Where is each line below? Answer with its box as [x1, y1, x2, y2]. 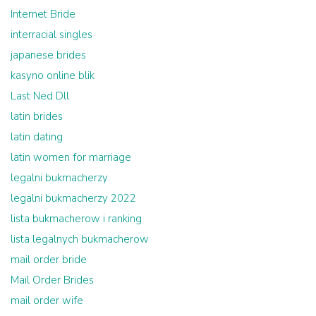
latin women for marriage [11, 150, 131, 164]
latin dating [11, 129, 63, 144]
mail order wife [11, 293, 83, 308]
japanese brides [11, 47, 86, 62]
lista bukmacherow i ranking [11, 211, 142, 226]
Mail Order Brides [11, 272, 94, 287]
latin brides [11, 109, 63, 123]
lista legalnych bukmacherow [11, 231, 149, 246]
